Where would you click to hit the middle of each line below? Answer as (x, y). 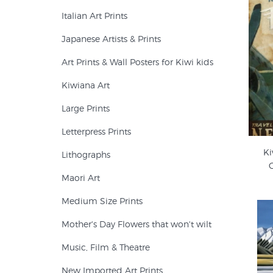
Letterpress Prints (96, 131)
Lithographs (86, 154)
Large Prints (86, 108)
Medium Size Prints (102, 201)
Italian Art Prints (94, 16)
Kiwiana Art (86, 85)
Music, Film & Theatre (106, 247)
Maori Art (81, 178)
